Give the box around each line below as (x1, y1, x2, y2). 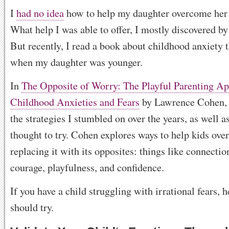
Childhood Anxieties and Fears (10, 95, 140, 109)
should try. (10, 200, 54, 214)
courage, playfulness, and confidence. (10, 160, 164, 174)
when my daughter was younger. (10, 55, 143, 69)
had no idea (16, 6, 64, 20)
